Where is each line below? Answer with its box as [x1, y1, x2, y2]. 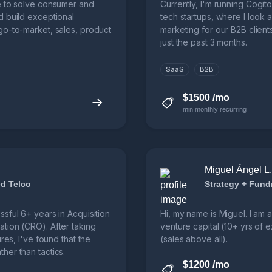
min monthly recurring [183, 106, 246, 114]
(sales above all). [160, 234, 228, 245]
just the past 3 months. [160, 37, 247, 48]
